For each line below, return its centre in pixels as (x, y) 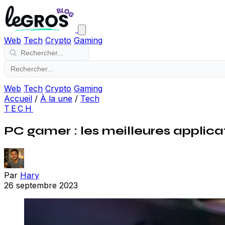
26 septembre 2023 (41, 185)
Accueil (18, 98)
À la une (56, 98)
